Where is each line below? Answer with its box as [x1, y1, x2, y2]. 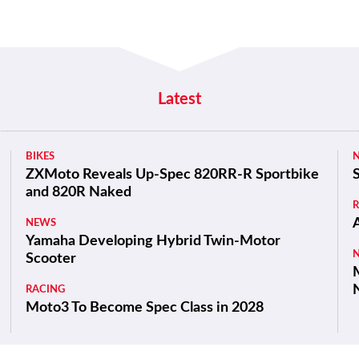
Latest [158, 91, 201, 108]
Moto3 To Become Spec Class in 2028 [26, 301, 264, 316]
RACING [26, 284, 66, 296]
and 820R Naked [26, 185, 132, 200]
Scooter [26, 252, 77, 267]
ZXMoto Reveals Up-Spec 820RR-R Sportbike [26, 167, 320, 183]
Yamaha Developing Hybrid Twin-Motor [26, 234, 281, 249]
